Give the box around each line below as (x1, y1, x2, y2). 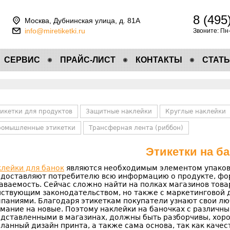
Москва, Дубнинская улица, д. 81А (25, 16, 140, 25)
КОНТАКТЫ (136, 55, 182, 64)
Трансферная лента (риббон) (89, 124, 183, 131)
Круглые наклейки (165, 108, 226, 115)
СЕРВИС (4, 55, 40, 64)
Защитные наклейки (86, 108, 152, 115)
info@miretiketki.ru (25, 27, 85, 35)
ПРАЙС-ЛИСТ (60, 55, 116, 64)
